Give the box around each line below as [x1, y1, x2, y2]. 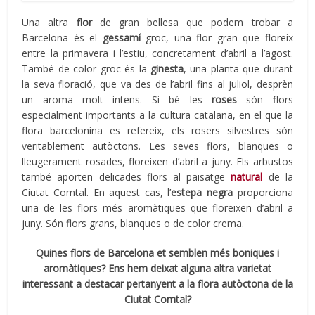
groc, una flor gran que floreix [140, 30, 293, 44]
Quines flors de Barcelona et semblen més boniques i [36, 245, 279, 259]
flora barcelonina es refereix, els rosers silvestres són [22, 123, 293, 137]
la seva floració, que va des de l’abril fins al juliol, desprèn [22, 77, 293, 91]
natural [231, 169, 263, 184]
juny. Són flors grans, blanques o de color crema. [22, 216, 245, 230]
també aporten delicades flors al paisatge [22, 169, 231, 184]
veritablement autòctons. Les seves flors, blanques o [22, 139, 293, 153]
